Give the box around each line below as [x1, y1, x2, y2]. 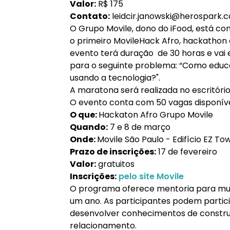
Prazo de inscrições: [70, 146, 156, 158]
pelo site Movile [119, 170, 184, 182]
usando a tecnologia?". [70, 72, 160, 84]
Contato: [70, 10, 110, 22]
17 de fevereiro [156, 146, 217, 158]
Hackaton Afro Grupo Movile [99, 109, 213, 121]
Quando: [70, 121, 108, 133]
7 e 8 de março [108, 121, 170, 133]
